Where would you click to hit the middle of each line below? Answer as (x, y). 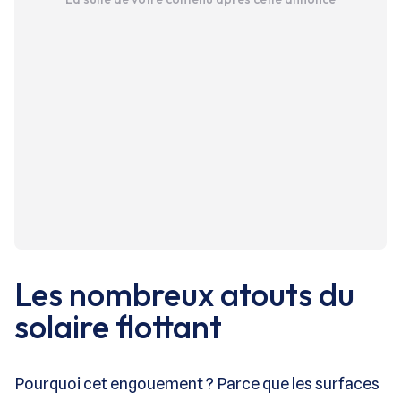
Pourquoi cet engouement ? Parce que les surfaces (197, 383)
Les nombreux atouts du (184, 294)
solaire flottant (118, 326)
